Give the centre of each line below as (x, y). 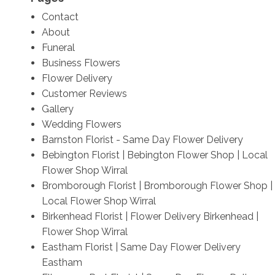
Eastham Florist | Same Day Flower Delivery (141, 247)
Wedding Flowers (81, 124)
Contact (60, 17)
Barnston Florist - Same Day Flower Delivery (142, 139)
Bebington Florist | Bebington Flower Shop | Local (154, 155)
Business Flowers (81, 63)
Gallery (57, 109)
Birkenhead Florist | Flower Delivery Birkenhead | (150, 216)
